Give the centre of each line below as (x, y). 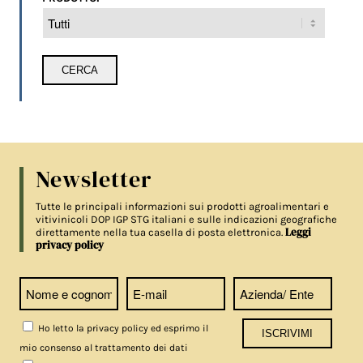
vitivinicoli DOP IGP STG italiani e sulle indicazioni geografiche (187, 220)
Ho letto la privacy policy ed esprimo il (122, 329)
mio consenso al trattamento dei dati (104, 348)
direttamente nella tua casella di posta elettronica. (161, 233)
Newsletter (94, 179)
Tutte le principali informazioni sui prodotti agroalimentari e (183, 207)
